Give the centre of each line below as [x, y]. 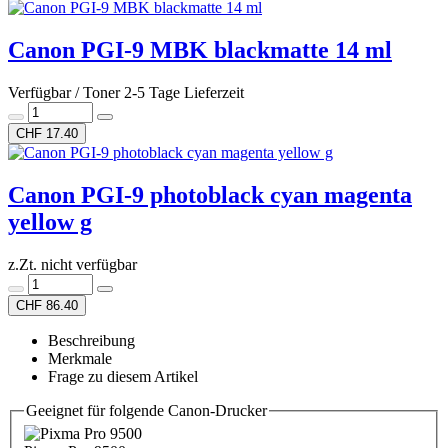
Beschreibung [91, 340]
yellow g [50, 221]
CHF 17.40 [47, 133]
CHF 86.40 [47, 305]
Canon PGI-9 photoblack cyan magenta [210, 194]
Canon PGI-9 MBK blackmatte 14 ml [200, 49]
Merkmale [80, 358]
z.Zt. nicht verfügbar [72, 264]
